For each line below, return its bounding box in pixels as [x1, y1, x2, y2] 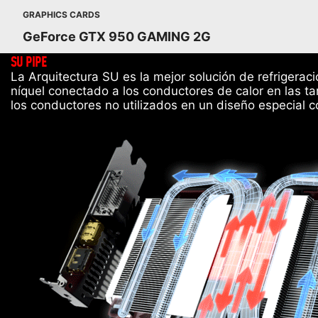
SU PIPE [11, 53, 47, 70]
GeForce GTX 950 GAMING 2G [23, 29, 211, 44]
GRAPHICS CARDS [23, 9, 100, 20]
